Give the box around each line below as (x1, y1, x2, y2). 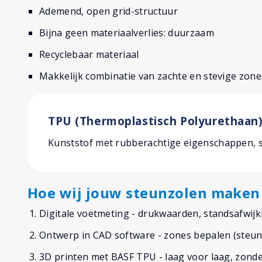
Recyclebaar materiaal (39, 47, 139, 61)
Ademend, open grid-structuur (39, 4, 178, 18)
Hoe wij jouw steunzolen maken (27, 182, 260, 202)
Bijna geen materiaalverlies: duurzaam (39, 26, 214, 39)
